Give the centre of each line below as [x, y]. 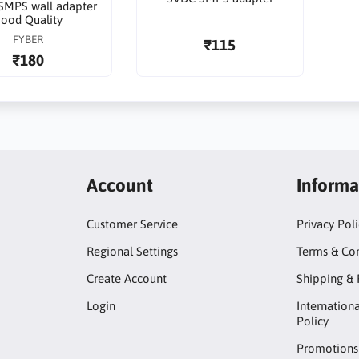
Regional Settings [132, 252]
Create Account [126, 279]
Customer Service [132, 224]
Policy [313, 321]
